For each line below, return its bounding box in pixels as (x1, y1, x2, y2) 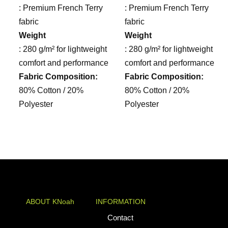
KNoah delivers (24, 213, 76, 222)
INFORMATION (95, 197, 146, 206)
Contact (107, 213, 134, 222)
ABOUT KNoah (25, 197, 74, 206)
